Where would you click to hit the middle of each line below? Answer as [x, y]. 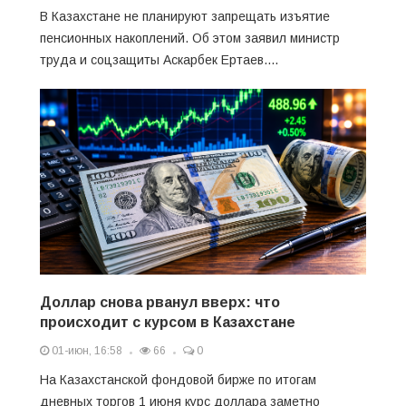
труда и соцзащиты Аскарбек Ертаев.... [159, 59]
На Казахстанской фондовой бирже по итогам [178, 379]
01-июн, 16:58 [86, 350]
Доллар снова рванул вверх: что [160, 302]
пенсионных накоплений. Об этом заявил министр [190, 38]
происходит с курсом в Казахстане [168, 322]
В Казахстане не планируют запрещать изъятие [185, 16]
